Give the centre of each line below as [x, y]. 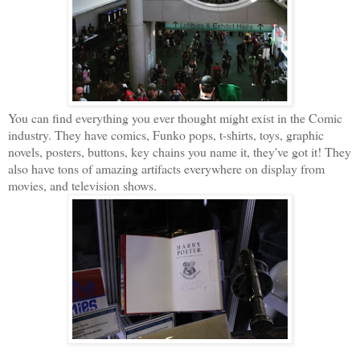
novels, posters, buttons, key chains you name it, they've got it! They [180, 151]
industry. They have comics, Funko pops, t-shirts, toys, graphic [166, 134]
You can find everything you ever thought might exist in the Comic [175, 117]
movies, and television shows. [82, 185]
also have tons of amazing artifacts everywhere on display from [166, 168]
